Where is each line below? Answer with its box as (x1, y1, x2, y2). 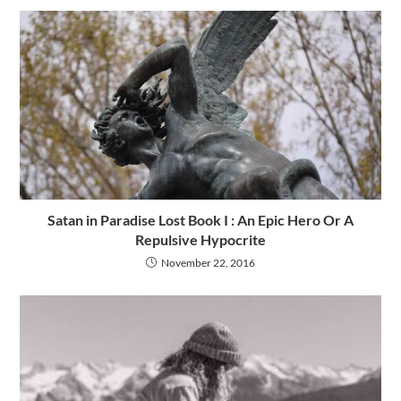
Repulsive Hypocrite (135, 231, 266, 249)
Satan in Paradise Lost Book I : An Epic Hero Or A (47, 211, 354, 229)
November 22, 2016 (161, 256, 255, 270)
